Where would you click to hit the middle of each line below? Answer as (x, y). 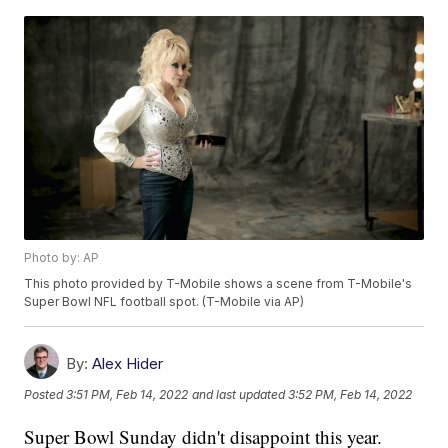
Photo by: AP (62, 258)
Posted (45, 395)
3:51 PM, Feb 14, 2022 (127, 395)
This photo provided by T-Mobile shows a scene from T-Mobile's (218, 284)
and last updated (239, 395)
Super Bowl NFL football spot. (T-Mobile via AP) (164, 302)
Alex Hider (128, 364)
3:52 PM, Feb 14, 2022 (350, 395)
